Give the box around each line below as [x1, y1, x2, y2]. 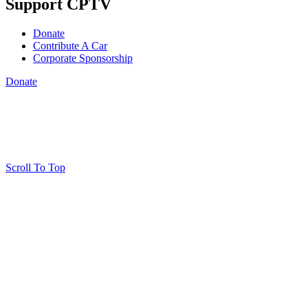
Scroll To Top [5, 162, 65, 174]
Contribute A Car [33, 40, 107, 52]
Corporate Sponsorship [33, 52, 133, 65]
